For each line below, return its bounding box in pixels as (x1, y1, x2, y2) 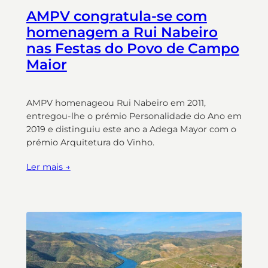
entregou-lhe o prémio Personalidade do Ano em (26, 110, 242, 121)
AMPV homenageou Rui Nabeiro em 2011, (26, 97, 206, 108)
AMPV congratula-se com (26, 7, 207, 25)
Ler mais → (26, 161, 71, 172)
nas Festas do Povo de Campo (26, 39, 239, 57)
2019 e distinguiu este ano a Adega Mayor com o (26, 123, 236, 135)
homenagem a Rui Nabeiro (26, 23, 218, 41)
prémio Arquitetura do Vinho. (26, 136, 154, 148)
